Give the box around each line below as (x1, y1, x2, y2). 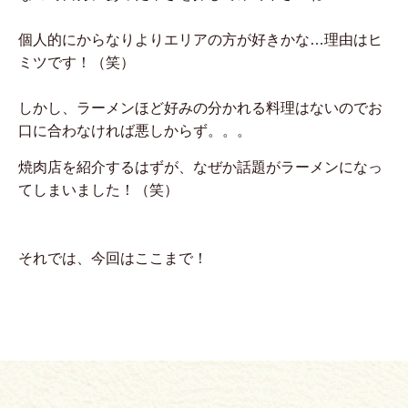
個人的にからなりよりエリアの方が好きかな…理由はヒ (18, 31, 382, 47)
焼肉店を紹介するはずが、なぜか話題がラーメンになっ (18, 158, 382, 175)
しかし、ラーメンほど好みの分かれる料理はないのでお (18, 99, 382, 116)
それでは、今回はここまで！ (18, 250, 208, 266)
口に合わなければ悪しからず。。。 (18, 122, 251, 138)
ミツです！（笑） (18, 54, 135, 70)
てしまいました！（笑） (18, 181, 178, 198)
